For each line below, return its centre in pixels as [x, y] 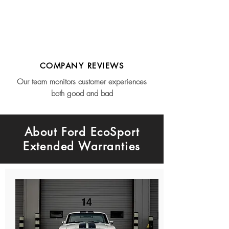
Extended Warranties [82, 146]
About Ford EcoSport [82, 132]
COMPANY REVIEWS [82, 66]
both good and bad [82, 94]
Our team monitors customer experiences [82, 82]
